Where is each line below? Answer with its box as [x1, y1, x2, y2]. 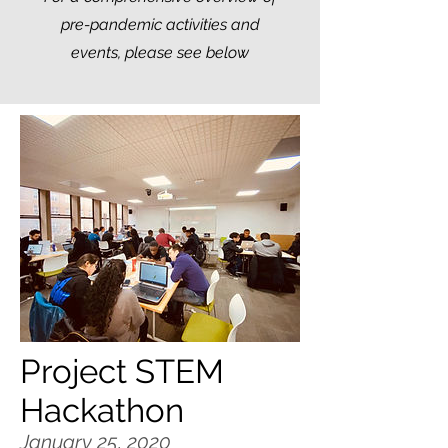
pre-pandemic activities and [60, 15, 260, 34]
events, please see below [71, 43, 249, 62]
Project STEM [20, 352, 224, 392]
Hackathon [20, 391, 184, 431]
